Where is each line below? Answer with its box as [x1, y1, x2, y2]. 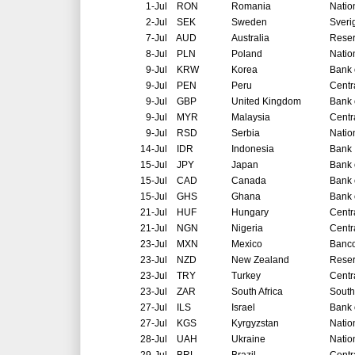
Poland [231, 48, 262, 60]
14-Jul [140, 143, 167, 155]
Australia [231, 32, 269, 44]
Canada [231, 175, 266, 187]
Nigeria [231, 223, 263, 235]
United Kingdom [231, 96, 301, 108]
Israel [231, 302, 255, 314]
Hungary [231, 207, 269, 219]
